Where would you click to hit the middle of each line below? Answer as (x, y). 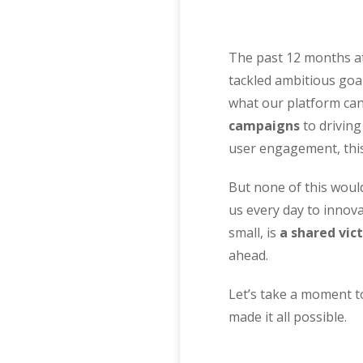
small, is (254, 233)
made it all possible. (288, 317)
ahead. (248, 256)
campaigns (264, 126)
